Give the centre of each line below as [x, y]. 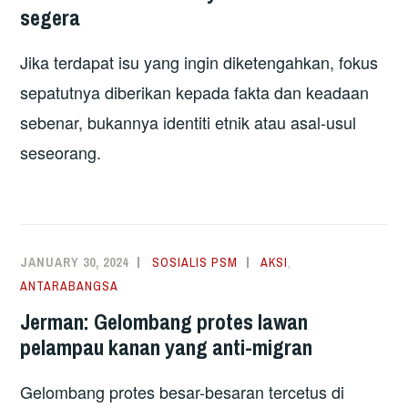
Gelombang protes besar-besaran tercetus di [183, 391]
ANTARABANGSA [70, 286]
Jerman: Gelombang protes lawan [164, 321]
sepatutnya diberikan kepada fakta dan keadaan [195, 92]
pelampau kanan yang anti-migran [167, 347]
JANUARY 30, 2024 [75, 263]
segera [51, 18]
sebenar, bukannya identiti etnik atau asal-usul [189, 122]
